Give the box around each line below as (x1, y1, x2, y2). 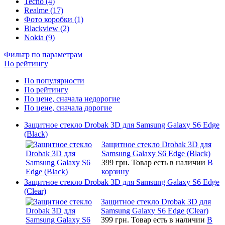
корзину (101, 167, 129, 176)
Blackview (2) (24, 24, 69, 33)
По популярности (24, 76, 84, 85)
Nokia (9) (24, 33, 55, 42)
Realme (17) (24, 6, 63, 15)
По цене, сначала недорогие (24, 94, 120, 103)
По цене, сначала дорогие (24, 103, 112, 112)
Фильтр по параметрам (4, 50, 82, 59)
